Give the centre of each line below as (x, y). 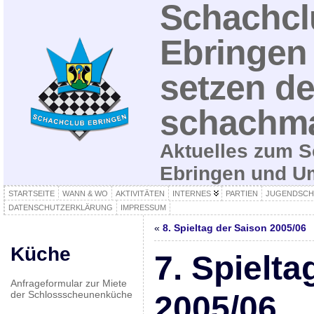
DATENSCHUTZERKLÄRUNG (60, 207)
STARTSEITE (31, 193)
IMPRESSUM (143, 207)
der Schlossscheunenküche (71, 294)
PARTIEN (241, 193)
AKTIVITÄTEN (140, 193)
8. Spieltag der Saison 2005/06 (234, 228)
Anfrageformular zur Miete (68, 283)
